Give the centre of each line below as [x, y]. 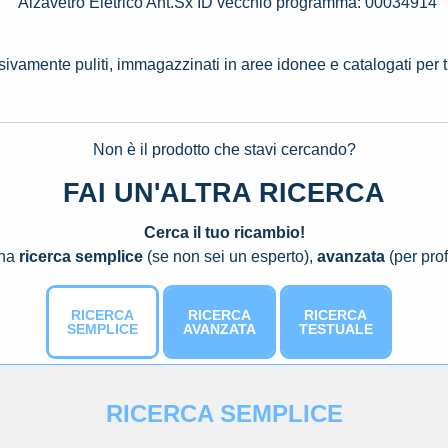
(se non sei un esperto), [230, 256]
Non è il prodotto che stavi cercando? [224, 149]
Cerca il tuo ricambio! [224, 232]
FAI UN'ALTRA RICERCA [224, 192]
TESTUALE [335, 328]
